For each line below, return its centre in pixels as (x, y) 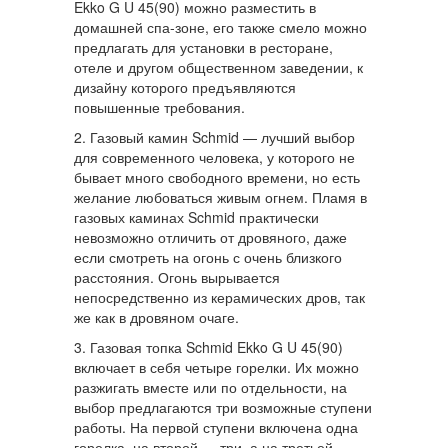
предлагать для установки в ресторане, (203, 47)
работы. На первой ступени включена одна (216, 427)
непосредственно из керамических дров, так (219, 297)
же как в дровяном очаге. (156, 317)
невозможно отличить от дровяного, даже (210, 237)
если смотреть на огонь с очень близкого (208, 257)
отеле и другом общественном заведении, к (218, 67)
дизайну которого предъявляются (185, 87)
